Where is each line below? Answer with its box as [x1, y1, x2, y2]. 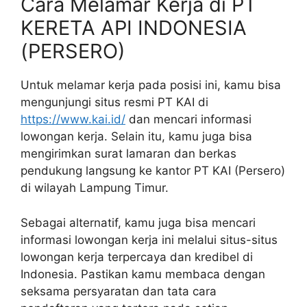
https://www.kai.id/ [21, 112, 125, 127]
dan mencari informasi [125, 112, 251, 127]
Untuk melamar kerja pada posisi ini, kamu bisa [21, 78, 281, 93]
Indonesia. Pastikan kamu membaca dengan [21, 267, 265, 281]
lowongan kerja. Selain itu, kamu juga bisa [21, 130, 252, 144]
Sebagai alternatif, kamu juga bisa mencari [21, 215, 256, 230]
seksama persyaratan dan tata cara [21, 284, 217, 298]
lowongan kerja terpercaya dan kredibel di [21, 249, 253, 264]
